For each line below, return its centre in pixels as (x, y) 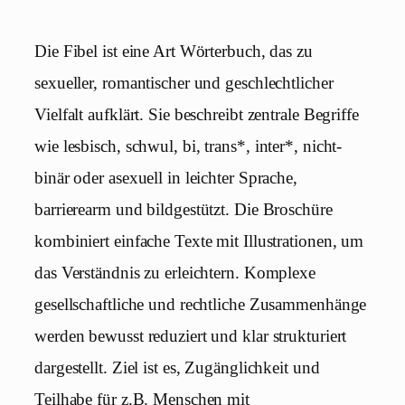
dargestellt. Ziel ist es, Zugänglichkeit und (177, 367)
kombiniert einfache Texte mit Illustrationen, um (199, 241)
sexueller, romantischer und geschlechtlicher (184, 83)
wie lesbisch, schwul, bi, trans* (140, 146)
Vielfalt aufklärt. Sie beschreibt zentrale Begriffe (197, 114)
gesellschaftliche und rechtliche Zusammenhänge (201, 304)
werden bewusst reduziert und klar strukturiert (191, 336)
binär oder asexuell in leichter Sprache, (166, 178)
